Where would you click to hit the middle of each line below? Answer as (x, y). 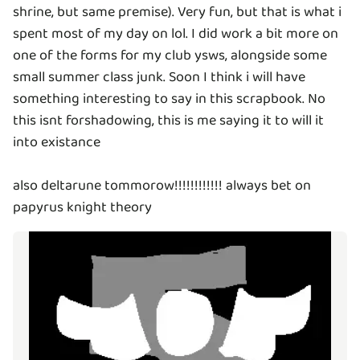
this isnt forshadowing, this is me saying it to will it (168, 121)
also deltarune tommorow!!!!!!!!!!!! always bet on (162, 186)
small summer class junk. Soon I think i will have (159, 78)
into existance (57, 143)
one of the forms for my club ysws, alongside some (170, 56)
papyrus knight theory (82, 208)
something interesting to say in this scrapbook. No (169, 99)
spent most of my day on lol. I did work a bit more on (176, 34)
